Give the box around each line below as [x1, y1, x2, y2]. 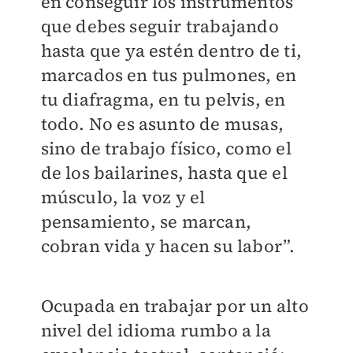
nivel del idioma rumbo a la [40, 318, 271, 343]
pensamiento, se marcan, [40, 210, 252, 234]
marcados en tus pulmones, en [40, 63, 297, 87]
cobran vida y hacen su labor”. [40, 234, 299, 258]
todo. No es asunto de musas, [40, 112, 284, 136]
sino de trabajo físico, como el [40, 136, 292, 161]
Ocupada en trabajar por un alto [40, 294, 309, 318]
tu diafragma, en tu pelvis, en [40, 87, 286, 112]
